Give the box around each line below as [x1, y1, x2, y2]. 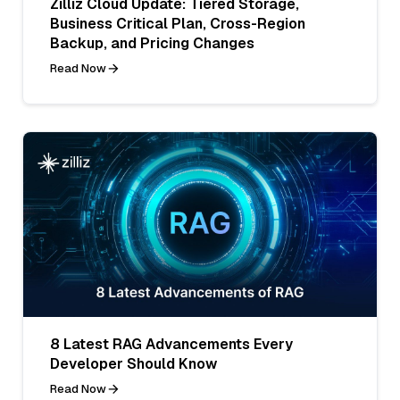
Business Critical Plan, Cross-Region [50, 13, 305, 33]
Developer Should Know [50, 354, 217, 373]
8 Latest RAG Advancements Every [50, 334, 293, 354]
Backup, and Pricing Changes [50, 33, 254, 53]
